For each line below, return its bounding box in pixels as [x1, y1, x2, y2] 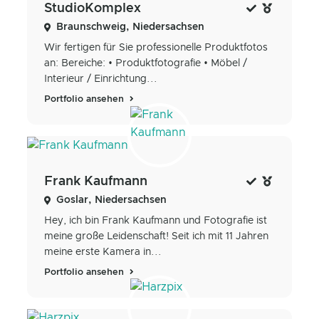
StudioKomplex [44, 2, 141, 16]
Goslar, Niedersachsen [56, 194, 167, 205]
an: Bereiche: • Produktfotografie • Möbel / [44, 58, 247, 69]
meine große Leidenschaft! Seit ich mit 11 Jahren [44, 231, 268, 241]
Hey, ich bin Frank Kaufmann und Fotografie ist [44, 215, 267, 226]
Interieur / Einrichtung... [44, 74, 157, 85]
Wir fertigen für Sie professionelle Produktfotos [44, 43, 268, 53]
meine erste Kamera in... [44, 246, 162, 257]
